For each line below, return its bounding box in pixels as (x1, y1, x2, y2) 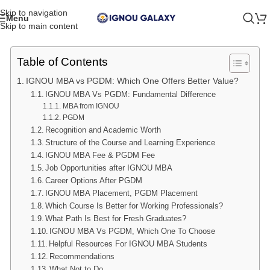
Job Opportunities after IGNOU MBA (45, 163, 173, 172)
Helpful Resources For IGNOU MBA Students (49, 239, 208, 248)
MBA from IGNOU (62, 102, 119, 110)
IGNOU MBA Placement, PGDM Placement (45, 189, 198, 198)
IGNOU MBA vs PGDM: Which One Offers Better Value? (25, 76, 239, 86)
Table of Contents (17, 55, 108, 69)
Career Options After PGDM (45, 176, 143, 185)
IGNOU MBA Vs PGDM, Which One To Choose (49, 227, 216, 236)
